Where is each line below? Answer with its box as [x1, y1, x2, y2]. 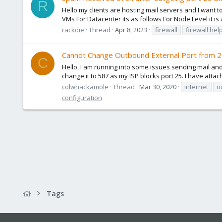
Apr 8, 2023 [115, 25, 147, 34]
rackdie [62, 25, 84, 34]
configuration [62, 93, 102, 102]
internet [184, 82, 208, 91]
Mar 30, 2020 [139, 82, 176, 91]
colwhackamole [62, 82, 109, 91]
